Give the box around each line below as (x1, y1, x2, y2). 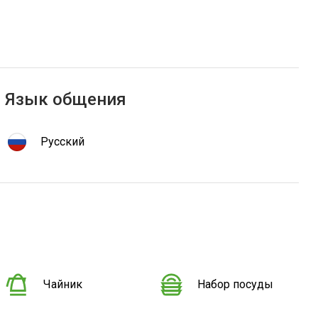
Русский (40, 135, 84, 149)
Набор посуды (197, 278, 273, 292)
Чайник (43, 278, 82, 292)
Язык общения (4, 89, 126, 109)
